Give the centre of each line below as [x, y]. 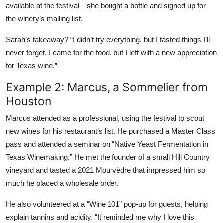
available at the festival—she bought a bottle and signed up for [106, 5]
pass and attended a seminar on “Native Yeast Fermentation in [107, 144]
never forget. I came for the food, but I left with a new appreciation [111, 52]
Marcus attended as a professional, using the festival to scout [105, 118]
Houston [29, 101]
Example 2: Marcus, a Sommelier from [107, 87]
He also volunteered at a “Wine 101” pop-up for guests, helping [107, 204]
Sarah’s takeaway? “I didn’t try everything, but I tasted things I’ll [108, 39]
